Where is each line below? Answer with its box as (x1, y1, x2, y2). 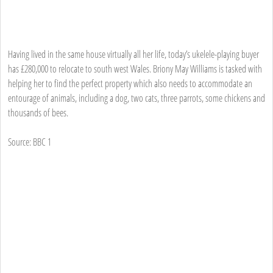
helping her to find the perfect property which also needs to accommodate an (8, 76, 252, 90)
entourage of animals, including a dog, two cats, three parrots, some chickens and (8, 91, 265, 105)
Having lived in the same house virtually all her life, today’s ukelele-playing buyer (8, 47, 259, 61)
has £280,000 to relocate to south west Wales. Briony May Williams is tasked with (8, 62, 262, 76)
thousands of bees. (8, 105, 68, 119)
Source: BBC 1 (8, 135, 51, 149)
